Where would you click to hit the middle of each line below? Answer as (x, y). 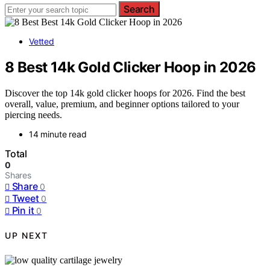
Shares (18, 175)
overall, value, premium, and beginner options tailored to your (122, 104)
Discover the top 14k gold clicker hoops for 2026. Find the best (125, 93)
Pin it (23, 210)
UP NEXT (27, 236)
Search (139, 9)
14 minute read (58, 134)
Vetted (42, 41)
